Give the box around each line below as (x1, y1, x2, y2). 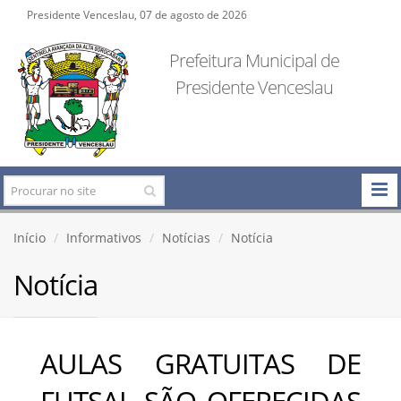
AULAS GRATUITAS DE (40, 344, 361, 382)
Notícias (162, 228, 210, 246)
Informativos (66, 228, 141, 246)
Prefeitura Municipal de (168, 48, 339, 73)
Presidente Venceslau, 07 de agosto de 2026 (27, 7, 247, 21)
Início (13, 228, 46, 246)
